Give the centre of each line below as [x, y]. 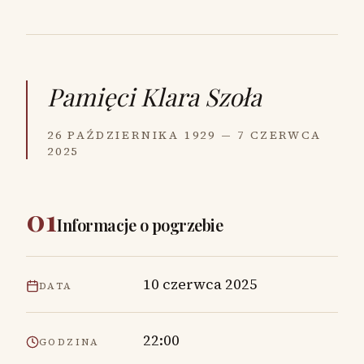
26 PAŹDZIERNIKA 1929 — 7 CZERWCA [184, 135]
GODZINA [69, 342]
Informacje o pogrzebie [140, 225]
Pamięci [91, 97]
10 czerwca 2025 [200, 284]
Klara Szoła [201, 97]
